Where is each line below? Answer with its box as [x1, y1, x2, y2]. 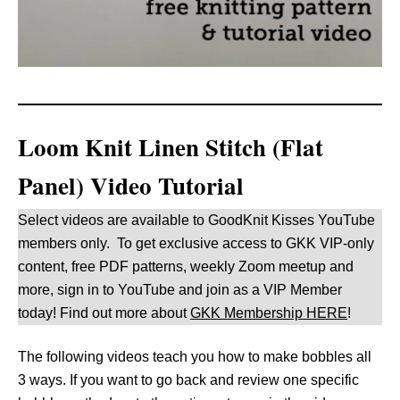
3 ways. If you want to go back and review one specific [18, 372, 359, 387]
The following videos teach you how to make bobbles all [18, 349, 371, 364]
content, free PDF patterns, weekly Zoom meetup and [18, 259, 354, 274]
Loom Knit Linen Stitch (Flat [18, 129, 323, 164]
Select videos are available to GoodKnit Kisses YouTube [18, 212, 375, 228]
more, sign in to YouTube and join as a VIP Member [18, 282, 342, 297]
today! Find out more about [18, 305, 190, 321]
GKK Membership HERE [190, 305, 347, 321]
